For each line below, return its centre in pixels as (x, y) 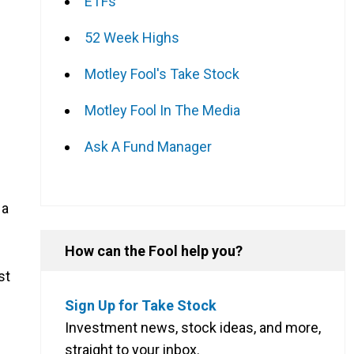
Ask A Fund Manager (148, 146)
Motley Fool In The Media (162, 110)
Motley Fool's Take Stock (162, 73)
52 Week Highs (132, 37)
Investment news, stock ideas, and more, (193, 327)
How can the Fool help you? (154, 250)
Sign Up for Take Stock (141, 305)
